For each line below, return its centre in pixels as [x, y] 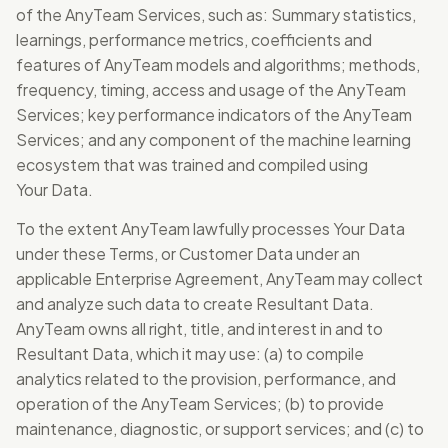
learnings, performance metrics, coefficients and [194, 39]
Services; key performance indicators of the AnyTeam [214, 114]
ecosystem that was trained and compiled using [192, 164]
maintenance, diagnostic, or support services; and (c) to [220, 428]
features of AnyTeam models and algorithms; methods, [218, 64]
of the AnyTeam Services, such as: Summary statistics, [216, 14]
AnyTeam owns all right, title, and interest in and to [199, 328]
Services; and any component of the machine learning [213, 139]
